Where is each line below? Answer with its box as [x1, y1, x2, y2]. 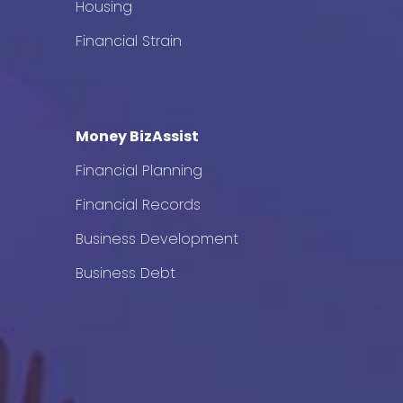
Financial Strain [76, 31, 183, 51]
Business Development [76, 228, 239, 249]
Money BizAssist [76, 126, 200, 147]
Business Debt [76, 263, 176, 283]
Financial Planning [76, 160, 203, 181]
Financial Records [76, 194, 201, 215]
